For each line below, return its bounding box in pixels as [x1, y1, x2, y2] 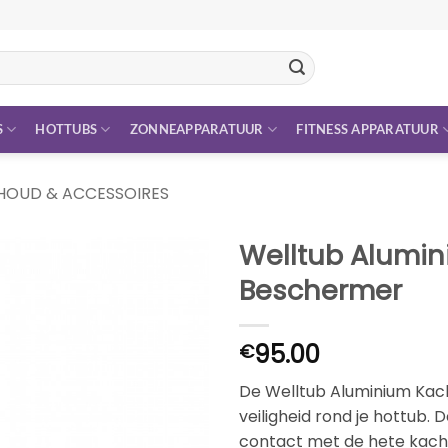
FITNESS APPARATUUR [296, 121, 439, 137]
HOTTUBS [35, 121, 98, 137]
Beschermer [239, 271, 402, 310]
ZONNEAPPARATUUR [129, 121, 264, 137]
